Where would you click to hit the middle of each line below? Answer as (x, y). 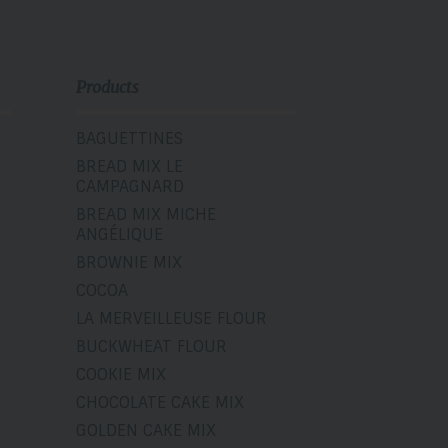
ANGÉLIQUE (119, 234)
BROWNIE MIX (129, 262)
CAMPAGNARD (130, 186)
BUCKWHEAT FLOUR (151, 346)
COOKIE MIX (121, 374)
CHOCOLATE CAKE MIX (160, 402)
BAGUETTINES (129, 138)
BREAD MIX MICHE (146, 214)
